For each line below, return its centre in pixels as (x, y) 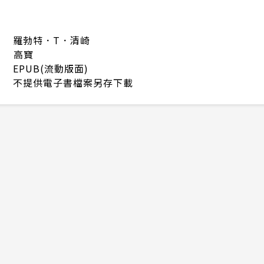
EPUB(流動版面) (51, 68)
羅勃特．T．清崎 (52, 40)
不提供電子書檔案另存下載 (73, 82)
